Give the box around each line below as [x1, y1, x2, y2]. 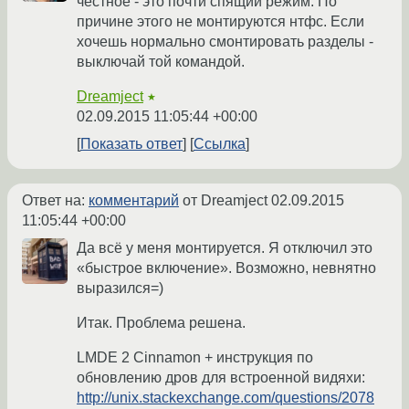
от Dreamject [179, 193, 271, 209]
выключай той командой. [77, 54, 245, 70]
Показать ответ [80, 136, 183, 152]
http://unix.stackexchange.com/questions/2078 [77, 390, 374, 406]
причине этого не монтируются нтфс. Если [77, 14, 364, 30]
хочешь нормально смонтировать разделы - [77, 34, 373, 50]
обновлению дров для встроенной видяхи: [77, 370, 365, 386]
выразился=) [77, 280, 163, 297]
